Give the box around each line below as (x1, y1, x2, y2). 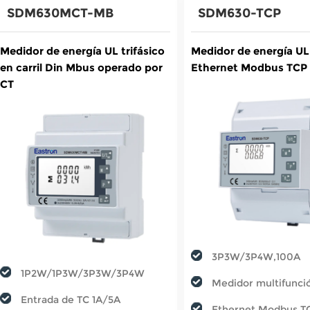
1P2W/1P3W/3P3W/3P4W (21, 266, 145, 280)
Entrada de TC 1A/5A (21, 293, 120, 306)
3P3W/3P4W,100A (212, 250, 301, 263)
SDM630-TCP (198, 6, 282, 21)
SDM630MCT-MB (7, 6, 113, 21)
